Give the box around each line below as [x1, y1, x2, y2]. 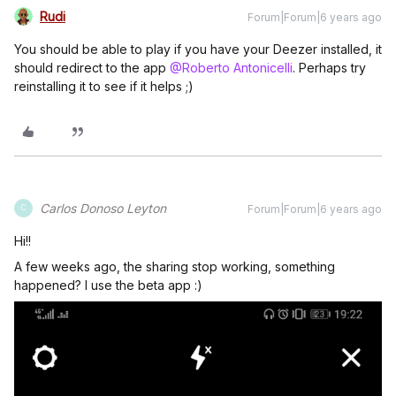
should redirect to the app [14, 59, 170, 75]
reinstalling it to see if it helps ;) [14, 78, 194, 94]
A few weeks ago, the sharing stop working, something [14, 258, 335, 274]
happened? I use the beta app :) [14, 277, 206, 293]
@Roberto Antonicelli [170, 59, 293, 75]
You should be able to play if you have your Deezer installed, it [14, 41, 382, 57]
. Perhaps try [293, 59, 366, 75]
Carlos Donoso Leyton [40, 200, 166, 216]
